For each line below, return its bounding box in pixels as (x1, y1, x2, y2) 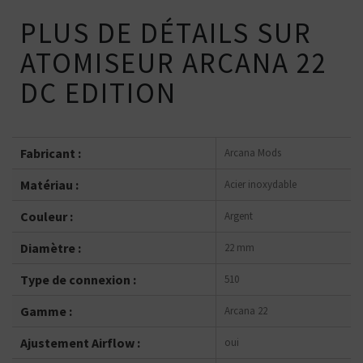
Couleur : (20, 207, 73, 224)
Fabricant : (20, 144, 81, 161)
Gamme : (20, 302, 72, 319)
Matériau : (20, 176, 79, 193)
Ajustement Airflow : (20, 334, 140, 351)
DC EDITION (20, 75, 177, 111)
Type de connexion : (20, 271, 136, 288)
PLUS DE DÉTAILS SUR (20, 15, 312, 51)
